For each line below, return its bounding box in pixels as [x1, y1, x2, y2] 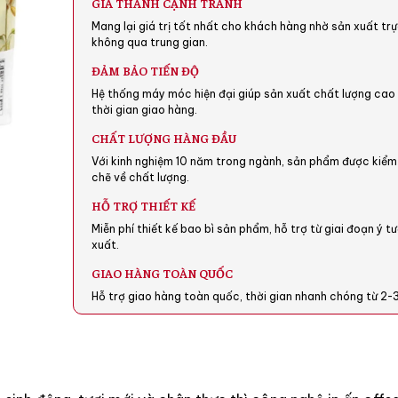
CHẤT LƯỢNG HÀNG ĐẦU [92, 130, 237, 147]
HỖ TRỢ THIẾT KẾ [92, 197, 196, 214]
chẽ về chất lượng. [92, 171, 190, 185]
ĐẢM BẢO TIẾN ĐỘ [92, 62, 200, 79]
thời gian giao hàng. [92, 103, 198, 117]
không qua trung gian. [92, 36, 209, 50]
